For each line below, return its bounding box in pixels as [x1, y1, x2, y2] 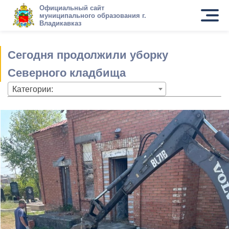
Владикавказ [39, 19, 81, 27]
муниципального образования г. [39, 11, 146, 19]
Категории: [12, 85, 53, 94]
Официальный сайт [39, 4, 104, 12]
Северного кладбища [8, 66, 126, 79]
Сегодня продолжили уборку [8, 49, 168, 61]
